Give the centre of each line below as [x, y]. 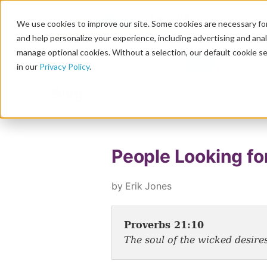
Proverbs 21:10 [164, 225]
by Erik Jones [142, 186]
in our [28, 66]
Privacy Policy [64, 66]
